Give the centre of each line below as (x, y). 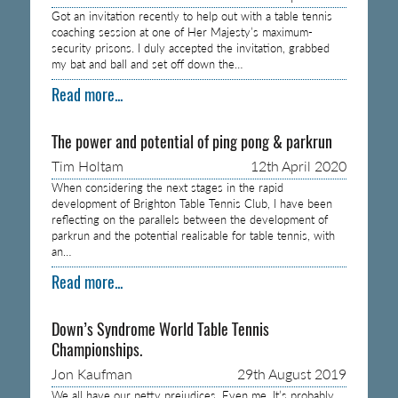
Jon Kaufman (92, 373)
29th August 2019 (292, 373)
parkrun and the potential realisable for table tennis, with (193, 235)
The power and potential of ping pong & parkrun (191, 142)
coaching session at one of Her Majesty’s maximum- (182, 32)
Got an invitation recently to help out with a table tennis (191, 16)
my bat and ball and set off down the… (147, 64)
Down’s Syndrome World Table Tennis (160, 329)
